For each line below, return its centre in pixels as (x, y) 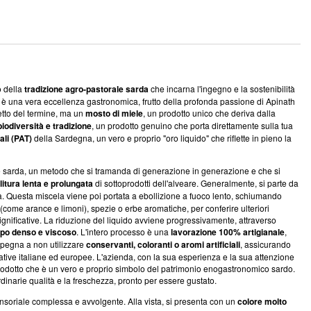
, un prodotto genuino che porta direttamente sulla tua (192, 125)
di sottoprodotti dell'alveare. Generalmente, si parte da (196, 183)
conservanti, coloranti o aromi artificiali (163, 244)
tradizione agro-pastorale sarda (86, 89)
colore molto (262, 301)
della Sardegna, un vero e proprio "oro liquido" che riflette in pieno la (162, 138)
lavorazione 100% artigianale (228, 232)
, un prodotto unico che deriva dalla (209, 113)
